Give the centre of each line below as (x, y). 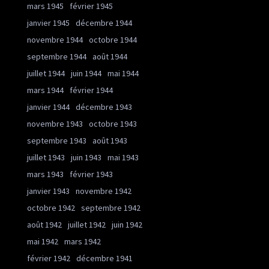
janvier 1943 (48, 191)
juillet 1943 (46, 157)
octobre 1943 (113, 124)
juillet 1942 (87, 225)
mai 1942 (43, 241)
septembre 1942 (111, 208)
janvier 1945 (48, 23)
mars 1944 (45, 90)
